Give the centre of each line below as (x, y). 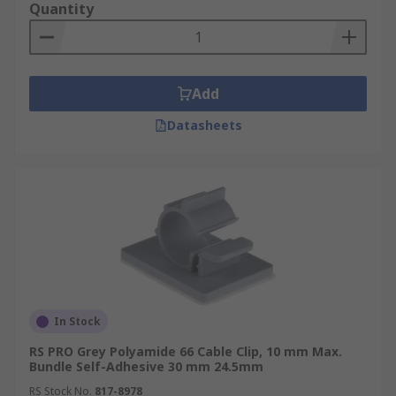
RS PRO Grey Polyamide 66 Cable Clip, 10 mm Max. (186, 351)
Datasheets (204, 125)
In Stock (77, 321)
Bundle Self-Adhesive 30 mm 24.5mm (146, 366)
